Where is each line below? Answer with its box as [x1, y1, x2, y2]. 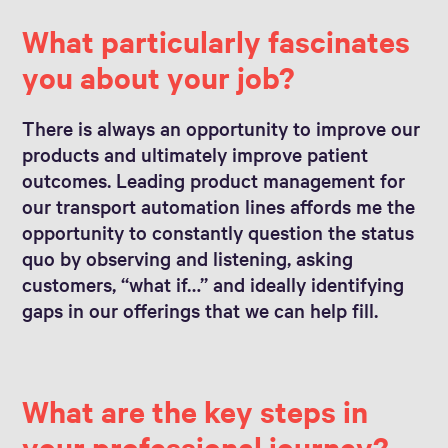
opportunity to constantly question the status [22, 219, 415, 245]
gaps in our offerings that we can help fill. [22, 297, 379, 323]
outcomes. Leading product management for [22, 167, 406, 193]
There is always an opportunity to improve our [22, 115, 421, 141]
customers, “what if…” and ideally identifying [22, 271, 405, 297]
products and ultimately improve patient [22, 141, 369, 167]
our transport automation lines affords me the [22, 193, 416, 219]
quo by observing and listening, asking [22, 245, 354, 271]
